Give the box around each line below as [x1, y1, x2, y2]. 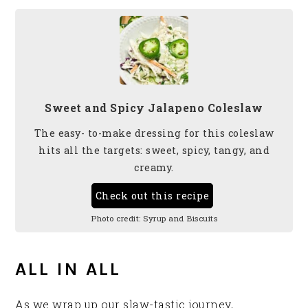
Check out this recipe [95, 188, 210, 202]
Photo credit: [91, 212, 141, 223]
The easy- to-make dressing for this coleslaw [34, 126, 274, 140]
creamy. [134, 160, 174, 174]
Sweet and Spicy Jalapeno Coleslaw [45, 100, 263, 115]
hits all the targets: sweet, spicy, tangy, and [38, 143, 269, 157]
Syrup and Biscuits [143, 212, 217, 223]
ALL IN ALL [15, 258, 122, 280]
